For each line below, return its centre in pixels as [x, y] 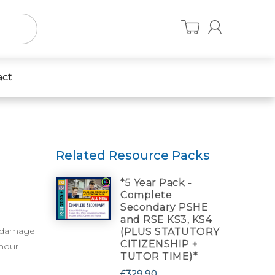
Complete [146, 195]
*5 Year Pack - [156, 183]
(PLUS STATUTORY [170, 232]
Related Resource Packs [133, 155]
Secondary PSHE [164, 207]
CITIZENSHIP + [159, 244]
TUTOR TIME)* [159, 256]
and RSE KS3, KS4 [166, 219]
